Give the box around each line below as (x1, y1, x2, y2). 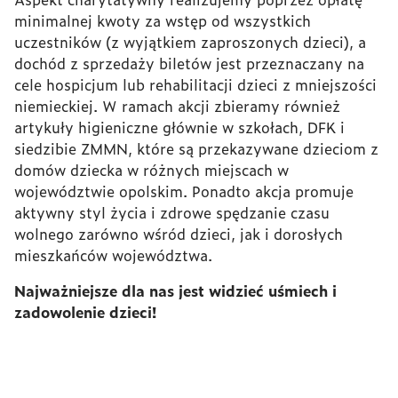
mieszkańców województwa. (14, 243, 212, 266)
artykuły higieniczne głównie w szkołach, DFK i (14, 115, 345, 138)
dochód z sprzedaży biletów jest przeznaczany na (14, 52, 364, 74)
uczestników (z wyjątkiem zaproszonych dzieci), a (14, 30, 366, 52)
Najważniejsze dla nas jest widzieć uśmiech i (14, 279, 337, 301)
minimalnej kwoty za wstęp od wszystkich (14, 9, 311, 31)
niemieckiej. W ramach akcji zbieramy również (14, 94, 340, 116)
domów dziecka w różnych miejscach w (14, 158, 289, 180)
